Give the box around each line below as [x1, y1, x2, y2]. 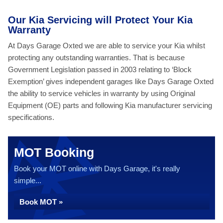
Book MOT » [19, 198, 63, 206]
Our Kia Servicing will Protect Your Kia [8, 14, 193, 25]
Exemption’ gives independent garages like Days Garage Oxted [8, 77, 214, 86]
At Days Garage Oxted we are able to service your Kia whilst [8, 41, 205, 50]
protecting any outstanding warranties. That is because [8, 53, 185, 62]
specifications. [8, 113, 54, 121]
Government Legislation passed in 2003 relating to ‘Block [8, 65, 192, 74]
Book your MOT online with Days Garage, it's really [14, 164, 180, 173]
